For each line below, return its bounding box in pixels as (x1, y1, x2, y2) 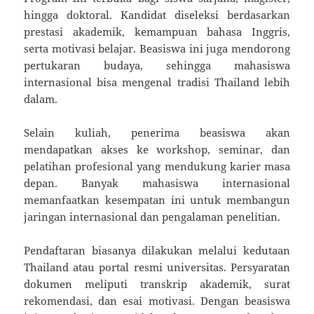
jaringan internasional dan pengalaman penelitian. (24, 209, 281, 224)
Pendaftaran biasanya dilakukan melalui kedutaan (24, 243, 290, 257)
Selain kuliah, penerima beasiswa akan (24, 125, 290, 139)
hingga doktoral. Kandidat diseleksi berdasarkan (24, 7, 290, 22)
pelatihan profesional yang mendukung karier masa (24, 158, 290, 173)
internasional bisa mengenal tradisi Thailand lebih (24, 74, 290, 89)
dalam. (24, 91, 58, 106)
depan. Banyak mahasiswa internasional (24, 175, 290, 190)
